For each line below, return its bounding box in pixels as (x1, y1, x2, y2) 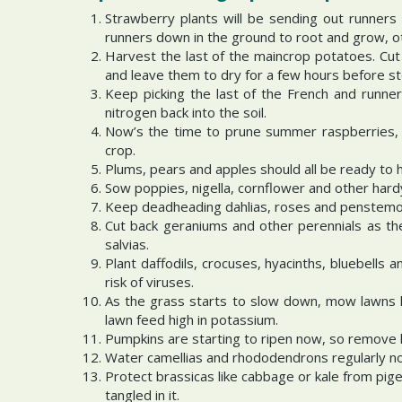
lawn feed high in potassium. (105, 310, 285, 328)
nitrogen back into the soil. (105, 103, 267, 121)
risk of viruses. (105, 273, 197, 291)
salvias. (105, 235, 149, 253)
